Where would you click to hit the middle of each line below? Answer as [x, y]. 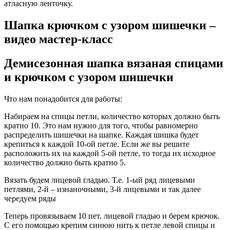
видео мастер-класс [59, 39]
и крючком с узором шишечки [89, 77]
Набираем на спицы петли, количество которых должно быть [112, 117]
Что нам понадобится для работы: [63, 99]
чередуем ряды [30, 199]
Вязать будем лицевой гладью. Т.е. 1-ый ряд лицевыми [100, 180]
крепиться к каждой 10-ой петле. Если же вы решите [97, 144]
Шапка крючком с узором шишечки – [110, 25]
